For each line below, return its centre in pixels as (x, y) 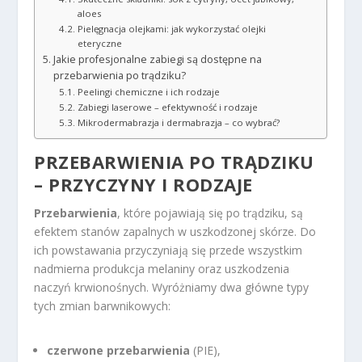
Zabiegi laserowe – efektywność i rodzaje (167, 107)
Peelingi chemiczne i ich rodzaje (148, 91)
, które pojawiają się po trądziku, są (210, 213)
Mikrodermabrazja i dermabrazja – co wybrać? (178, 122)
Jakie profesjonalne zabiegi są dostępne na (157, 59)
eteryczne (99, 43)
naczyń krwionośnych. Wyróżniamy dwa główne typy (172, 287)
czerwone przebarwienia (119, 351)
